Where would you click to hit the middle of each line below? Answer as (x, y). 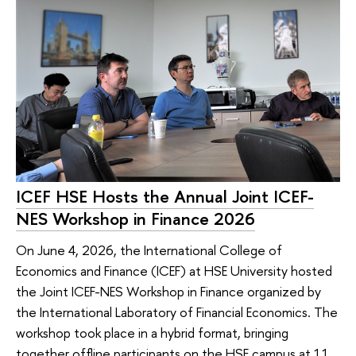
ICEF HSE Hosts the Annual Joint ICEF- (165, 196)
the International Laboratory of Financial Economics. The (177, 312)
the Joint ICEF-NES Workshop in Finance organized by (168, 292)
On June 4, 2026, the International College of (149, 250)
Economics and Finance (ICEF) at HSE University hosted (174, 271)
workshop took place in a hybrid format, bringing (152, 333)
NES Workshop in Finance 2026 (135, 218)
